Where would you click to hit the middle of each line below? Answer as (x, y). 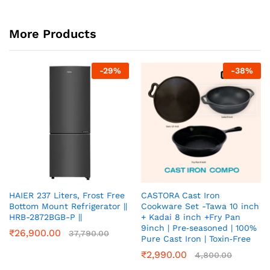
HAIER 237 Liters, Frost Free (67, 196)
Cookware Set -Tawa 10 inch (200, 206)
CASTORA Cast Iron (181, 196)
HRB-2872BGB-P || (46, 217)
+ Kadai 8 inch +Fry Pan (191, 217)
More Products (53, 34)
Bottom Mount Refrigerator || (68, 206)
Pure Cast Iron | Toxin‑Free (196, 239)
